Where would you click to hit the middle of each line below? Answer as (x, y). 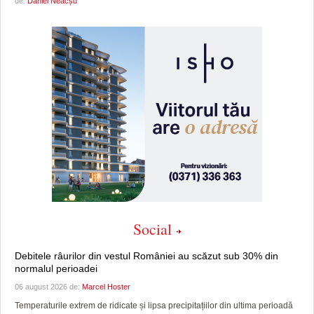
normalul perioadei (56, 269)
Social (152, 229)
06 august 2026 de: (48, 287)
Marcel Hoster (106, 287)
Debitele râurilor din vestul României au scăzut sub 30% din (146, 256)
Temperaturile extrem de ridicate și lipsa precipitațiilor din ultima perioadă (154, 306)
